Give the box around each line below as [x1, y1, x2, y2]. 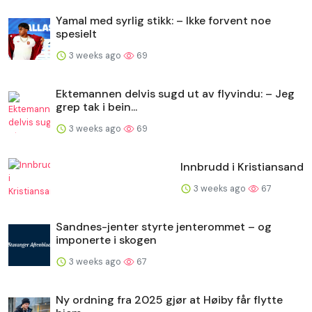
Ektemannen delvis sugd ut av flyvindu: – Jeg [56, 86, 295, 101]
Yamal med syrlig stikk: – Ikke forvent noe [56, 13, 271, 28]
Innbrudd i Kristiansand [180, 159, 304, 174]
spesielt [56, 26, 97, 41]
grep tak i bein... [56, 99, 137, 114]
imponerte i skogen [56, 232, 157, 247]
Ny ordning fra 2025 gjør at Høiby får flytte [56, 292, 283, 307]
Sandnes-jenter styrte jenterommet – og [56, 219, 272, 234]
